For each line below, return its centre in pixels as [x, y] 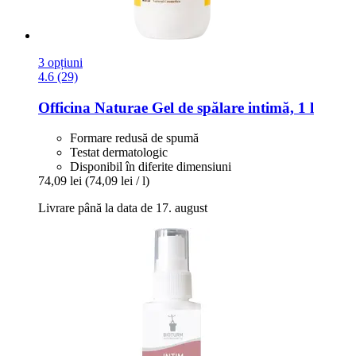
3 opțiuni [60, 62]
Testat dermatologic [119, 153]
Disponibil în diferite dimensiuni [151, 167]
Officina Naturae [93, 107]
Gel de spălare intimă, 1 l [231, 107]
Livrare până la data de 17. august [123, 208]
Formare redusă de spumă [134, 138]
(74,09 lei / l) [117, 181]
